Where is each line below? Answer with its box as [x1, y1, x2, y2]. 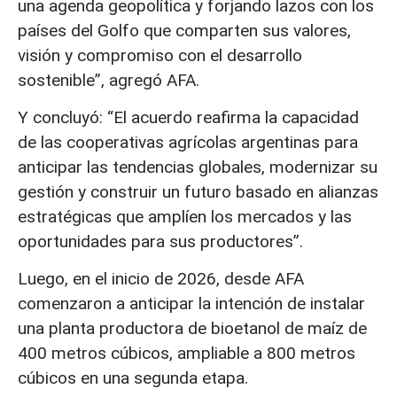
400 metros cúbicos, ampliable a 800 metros [18, 343, 355, 364]
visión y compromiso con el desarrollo [18, 44, 302, 66]
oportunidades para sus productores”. [18, 231, 303, 253]
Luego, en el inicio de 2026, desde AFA [18, 269, 304, 290]
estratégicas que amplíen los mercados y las [18, 206, 352, 228]
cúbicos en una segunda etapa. [18, 368, 248, 389]
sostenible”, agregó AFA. [18, 69, 199, 90]
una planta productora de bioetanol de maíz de [18, 318, 367, 339]
